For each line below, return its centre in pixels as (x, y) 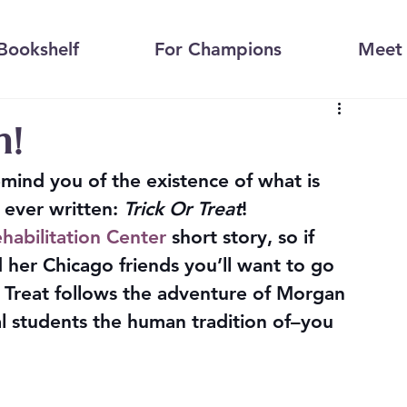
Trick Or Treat (183, 209)
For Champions (218, 50)
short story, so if (243, 237)
